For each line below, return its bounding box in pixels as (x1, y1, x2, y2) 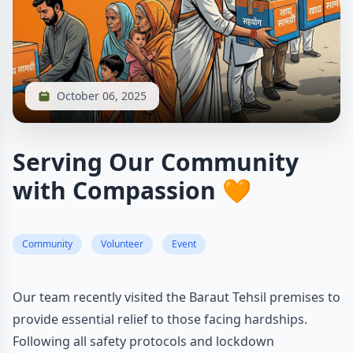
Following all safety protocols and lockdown (13, 333, 274, 350)
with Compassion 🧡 (13, 174, 251, 206)
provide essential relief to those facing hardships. (13, 310, 307, 328)
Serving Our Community (13, 146, 299, 178)
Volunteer (101, 237, 143, 251)
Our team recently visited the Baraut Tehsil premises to (13, 288, 340, 306)
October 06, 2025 (57, 88, 147, 103)
